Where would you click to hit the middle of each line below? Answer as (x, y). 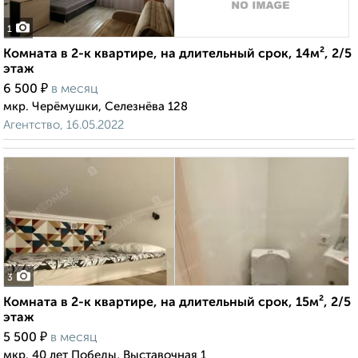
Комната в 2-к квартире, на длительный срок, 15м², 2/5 (177, 303)
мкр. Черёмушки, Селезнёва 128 (95, 107)
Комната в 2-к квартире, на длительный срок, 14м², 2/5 (177, 55)
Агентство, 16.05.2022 (64, 125)
